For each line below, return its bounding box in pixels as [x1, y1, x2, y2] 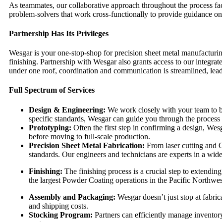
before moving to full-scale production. [29, 132, 150, 141]
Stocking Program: [29, 210, 93, 219]
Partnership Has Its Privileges [9, 29, 109, 38]
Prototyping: [29, 123, 71, 132]
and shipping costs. [29, 201, 88, 210]
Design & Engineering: [29, 105, 106, 114]
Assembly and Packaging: [29, 192, 115, 201]
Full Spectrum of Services [9, 86, 95, 95]
